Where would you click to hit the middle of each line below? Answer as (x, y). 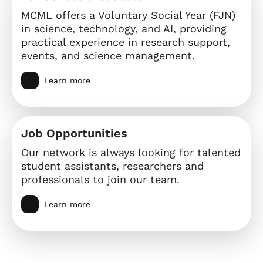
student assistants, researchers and (112, 166)
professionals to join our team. (100, 179)
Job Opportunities (74, 133)
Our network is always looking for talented (131, 152)
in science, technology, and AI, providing (124, 28)
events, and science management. (108, 55)
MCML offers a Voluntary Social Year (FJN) (128, 15)
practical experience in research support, (126, 42)
